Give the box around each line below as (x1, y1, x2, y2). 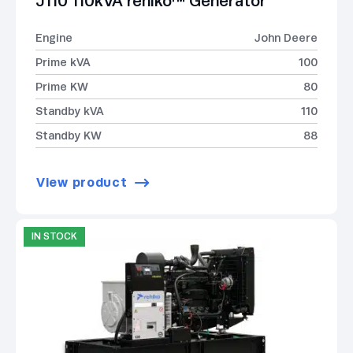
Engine (35, 32, 72, 45)
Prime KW (35, 80, 88, 94)
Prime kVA (35, 56, 91, 69)
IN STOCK (32, 230, 77, 242)
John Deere (255, 32, 318, 45)
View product (36, 174, 128, 190)
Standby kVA (35, 105, 104, 118)
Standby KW (35, 129, 102, 143)
